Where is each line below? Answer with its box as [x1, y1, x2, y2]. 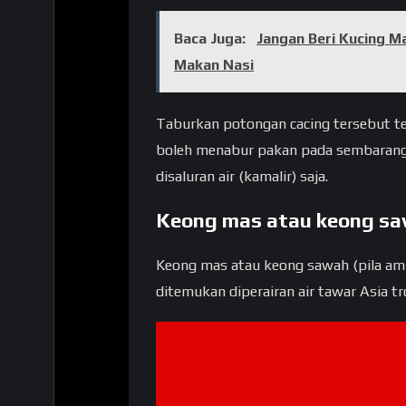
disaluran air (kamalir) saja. [156, 167, 328, 185]
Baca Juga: [174, 30, 250, 48]
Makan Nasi [174, 56, 255, 74]
